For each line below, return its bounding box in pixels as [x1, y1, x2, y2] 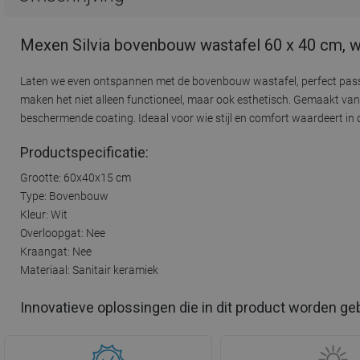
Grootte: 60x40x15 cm [20, 170, 131, 184]
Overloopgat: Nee [20, 226, 105, 239]
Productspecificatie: [20, 143, 149, 161]
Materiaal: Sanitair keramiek [20, 263, 158, 276]
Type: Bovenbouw [20, 189, 108, 202]
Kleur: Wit [20, 207, 67, 221]
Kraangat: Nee [20, 244, 92, 258]
